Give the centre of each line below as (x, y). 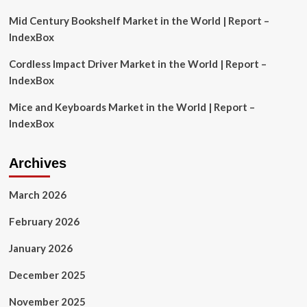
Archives (37, 163)
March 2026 (37, 195)
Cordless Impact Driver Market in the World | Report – (137, 64)
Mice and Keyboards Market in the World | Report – (132, 107)
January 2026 (40, 248)
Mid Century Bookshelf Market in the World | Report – (139, 21)
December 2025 (47, 275)
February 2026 (44, 221)
